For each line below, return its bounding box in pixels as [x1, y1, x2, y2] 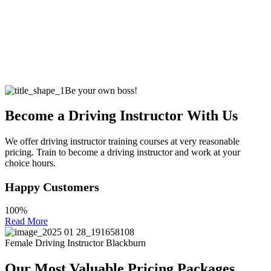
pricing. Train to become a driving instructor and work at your [5, 147, 240, 158]
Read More [5, 216, 48, 227]
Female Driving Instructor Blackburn [5, 238, 146, 249]
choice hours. [5, 158, 56, 169]
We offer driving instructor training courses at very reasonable [5, 136, 240, 147]
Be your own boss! [65, 85, 137, 96]
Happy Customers [5, 180, 99, 194]
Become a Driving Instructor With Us [5, 108, 238, 124]
